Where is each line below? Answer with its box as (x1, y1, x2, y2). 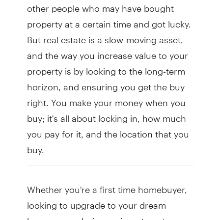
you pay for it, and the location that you (27, 120, 189, 140)
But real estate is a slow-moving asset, (27, 26, 183, 46)
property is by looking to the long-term (27, 57, 185, 77)
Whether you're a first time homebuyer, (27, 176, 187, 195)
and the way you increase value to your (27, 42, 188, 61)
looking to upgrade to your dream (27, 192, 166, 211)
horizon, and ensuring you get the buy (27, 73, 185, 93)
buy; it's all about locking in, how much (27, 105, 186, 124)
